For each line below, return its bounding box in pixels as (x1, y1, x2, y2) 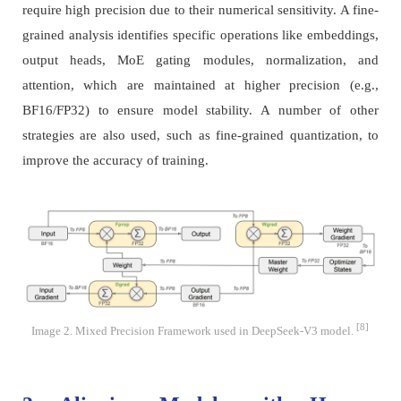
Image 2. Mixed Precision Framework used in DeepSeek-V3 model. (31, 324, 357, 338)
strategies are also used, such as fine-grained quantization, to (21, 128, 380, 143)
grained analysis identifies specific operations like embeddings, (21, 28, 380, 43)
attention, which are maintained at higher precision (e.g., (21, 78, 380, 93)
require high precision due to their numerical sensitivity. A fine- (21, 3, 380, 18)
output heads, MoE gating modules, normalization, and (21, 53, 380, 68)
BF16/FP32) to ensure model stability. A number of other (21, 103, 380, 118)
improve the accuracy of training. (21, 153, 209, 168)
